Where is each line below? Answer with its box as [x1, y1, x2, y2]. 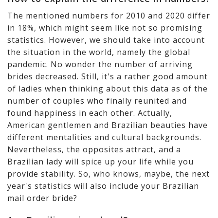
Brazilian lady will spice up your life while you [7, 156, 194, 167]
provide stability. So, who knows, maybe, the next [7, 168, 210, 179]
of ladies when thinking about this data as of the [7, 83, 208, 94]
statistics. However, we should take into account [7, 34, 205, 45]
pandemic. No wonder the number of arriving [7, 58, 193, 70]
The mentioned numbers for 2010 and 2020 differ [7, 10, 210, 21]
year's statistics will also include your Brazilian [7, 180, 199, 191]
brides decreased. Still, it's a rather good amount [7, 71, 208, 82]
